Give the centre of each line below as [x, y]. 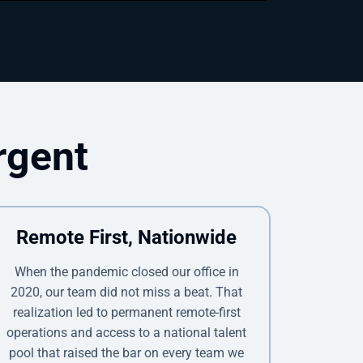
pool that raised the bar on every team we [126, 352]
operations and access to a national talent [126, 332]
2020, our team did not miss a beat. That [126, 292]
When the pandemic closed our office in [126, 271]
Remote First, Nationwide [126, 237]
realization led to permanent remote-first [126, 312]
